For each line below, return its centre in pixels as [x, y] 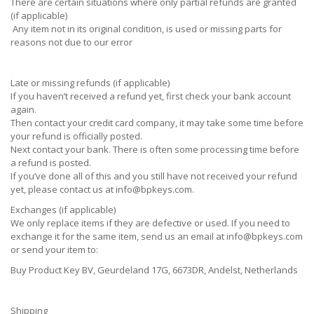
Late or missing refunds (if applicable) [90, 83]
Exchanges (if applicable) [63, 210]
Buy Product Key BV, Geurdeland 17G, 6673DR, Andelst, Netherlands [154, 270]
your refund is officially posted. [76, 136]
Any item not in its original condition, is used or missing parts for [146, 29]
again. [23, 109]
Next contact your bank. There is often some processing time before [155, 149]
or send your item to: [55, 250]
